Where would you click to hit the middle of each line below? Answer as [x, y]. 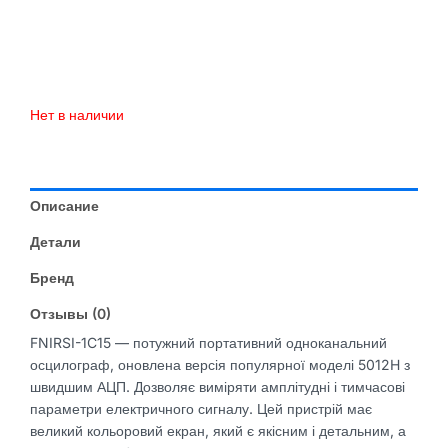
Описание [64, 206]
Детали [55, 242]
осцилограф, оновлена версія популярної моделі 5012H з [220, 365]
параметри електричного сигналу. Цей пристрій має [201, 409]
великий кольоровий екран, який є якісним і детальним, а [218, 431]
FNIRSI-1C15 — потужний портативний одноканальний [208, 343]
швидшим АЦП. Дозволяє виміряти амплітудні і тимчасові [217, 387]
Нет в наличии [77, 115]
